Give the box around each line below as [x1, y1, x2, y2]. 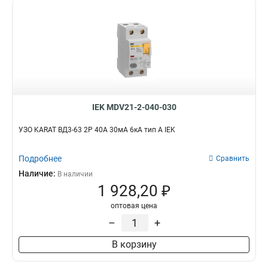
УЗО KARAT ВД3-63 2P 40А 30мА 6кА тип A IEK [19, 126, 175, 134]
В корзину [111, 239, 157, 250]
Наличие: [19, 169, 57, 178]
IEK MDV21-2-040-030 [92, 102, 176, 112]
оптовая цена [111, 202, 157, 210]
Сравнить [216, 154, 249, 163]
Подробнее [19, 154, 62, 163]
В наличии [57, 170, 93, 178]
